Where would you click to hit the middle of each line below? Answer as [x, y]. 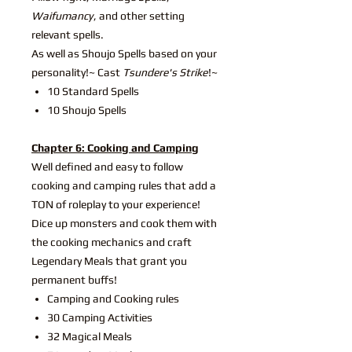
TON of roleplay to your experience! [116, 204]
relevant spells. [68, 34]
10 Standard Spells [93, 91]
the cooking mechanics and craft [112, 242]
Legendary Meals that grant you [109, 260]
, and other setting [139, 15]
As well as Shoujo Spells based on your [124, 53]
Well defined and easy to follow [107, 166]
